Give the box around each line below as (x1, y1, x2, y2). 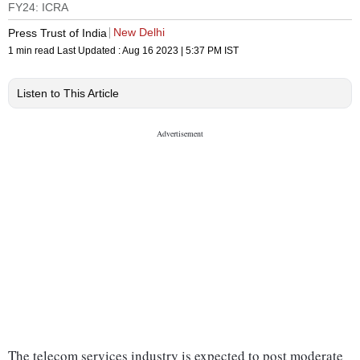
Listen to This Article (17, 87, 119, 100)
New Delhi (113, 26, 165, 39)
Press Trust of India (8, 26, 107, 39)
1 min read (8, 45, 57, 57)
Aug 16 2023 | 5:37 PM (122, 45, 222, 57)
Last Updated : (57, 45, 122, 57)
